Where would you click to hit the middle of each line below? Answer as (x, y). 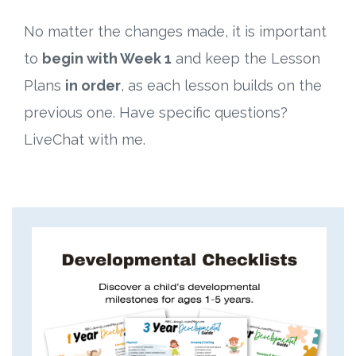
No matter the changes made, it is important (175, 32)
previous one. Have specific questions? (156, 113)
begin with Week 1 (107, 59)
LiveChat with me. (85, 140)
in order (93, 86)
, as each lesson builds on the (221, 86)
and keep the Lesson (246, 59)
